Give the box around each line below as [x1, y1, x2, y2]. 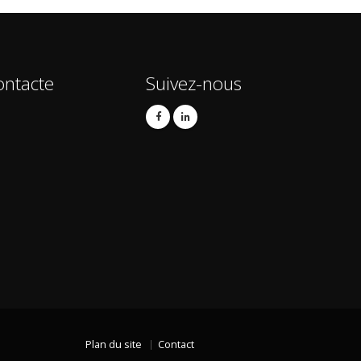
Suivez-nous [146, 71, 242, 97]
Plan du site [85, 338, 142, 352]
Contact [157, 338, 194, 352]
